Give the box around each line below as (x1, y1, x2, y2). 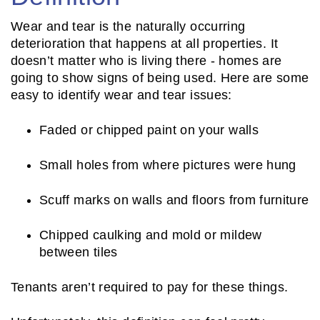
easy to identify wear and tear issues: (11, 88, 232, 103)
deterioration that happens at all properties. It (11, 36, 279, 51)
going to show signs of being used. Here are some (11, 71, 309, 86)
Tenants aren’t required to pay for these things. (11, 280, 292, 295)
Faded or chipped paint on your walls (39, 123, 259, 138)
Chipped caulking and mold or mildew (39, 228, 262, 243)
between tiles (39, 245, 118, 260)
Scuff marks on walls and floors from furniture (39, 193, 309, 208)
